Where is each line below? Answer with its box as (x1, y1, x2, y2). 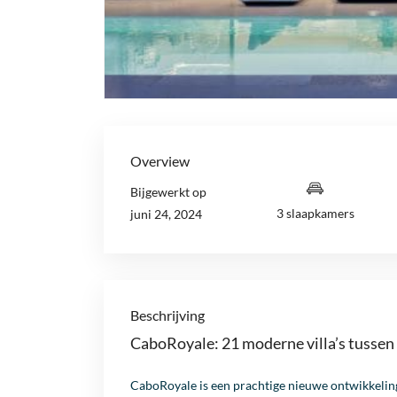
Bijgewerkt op (130, 184, 206, 200)
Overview (130, 152, 190, 170)
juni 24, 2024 (130, 206, 202, 222)
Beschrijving (130, 307, 205, 324)
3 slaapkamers (276, 206, 354, 222)
